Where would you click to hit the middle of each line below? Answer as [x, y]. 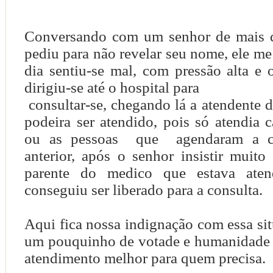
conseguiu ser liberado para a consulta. [144, 190]
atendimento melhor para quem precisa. [145, 258]
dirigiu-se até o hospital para [112, 87]
